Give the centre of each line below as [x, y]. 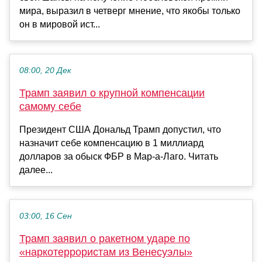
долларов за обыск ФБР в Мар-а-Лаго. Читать [119, 156]
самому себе [50, 106]
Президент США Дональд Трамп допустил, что [120, 129]
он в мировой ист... [60, 24]
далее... [36, 170]
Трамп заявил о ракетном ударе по [105, 238]
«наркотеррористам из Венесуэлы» [106, 252]
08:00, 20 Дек [45, 70]
